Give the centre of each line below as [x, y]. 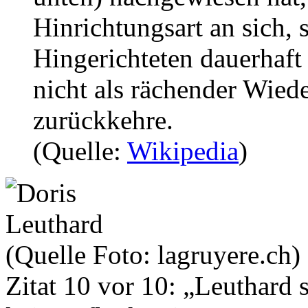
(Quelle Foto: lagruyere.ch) [153, 254]
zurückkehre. [103, 120]
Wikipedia [183, 151]
